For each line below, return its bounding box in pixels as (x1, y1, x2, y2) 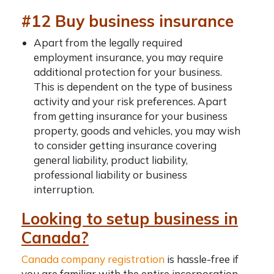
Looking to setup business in (21, 209, 238, 229)
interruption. (34, 183, 94, 196)
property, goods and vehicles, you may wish (34, 124, 240, 137)
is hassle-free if (165, 253, 239, 265)
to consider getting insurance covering (34, 139, 217, 152)
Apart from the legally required (34, 36, 182, 49)
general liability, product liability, (34, 154, 188, 166)
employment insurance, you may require (34, 51, 223, 64)
